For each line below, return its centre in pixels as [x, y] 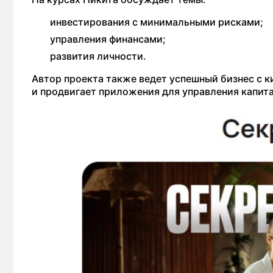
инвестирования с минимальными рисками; [157, 22]
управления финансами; [108, 39]
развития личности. [98, 56]
